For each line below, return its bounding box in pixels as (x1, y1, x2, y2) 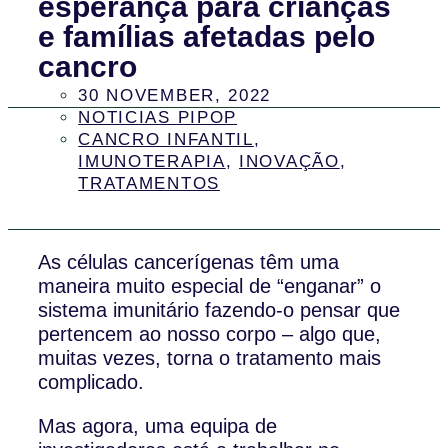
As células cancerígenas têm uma (38, 250, 340, 273)
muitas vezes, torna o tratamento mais (38, 346, 382, 369)
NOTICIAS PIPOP (78, 107, 238, 127)
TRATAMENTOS (78, 173, 220, 193)
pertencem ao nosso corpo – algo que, (38, 322, 382, 345)
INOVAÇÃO (239, 151, 340, 171)
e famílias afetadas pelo (38, 20, 376, 54)
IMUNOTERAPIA (78, 151, 226, 171)
